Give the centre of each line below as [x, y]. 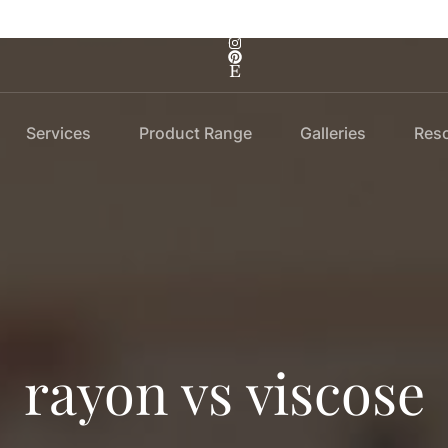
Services [58, 132]
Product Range [195, 132]
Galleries [332, 132]
